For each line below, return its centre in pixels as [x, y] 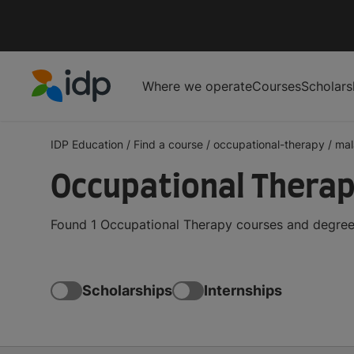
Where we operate [197, 86]
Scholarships [127, 291]
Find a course [168, 144]
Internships [243, 291]
